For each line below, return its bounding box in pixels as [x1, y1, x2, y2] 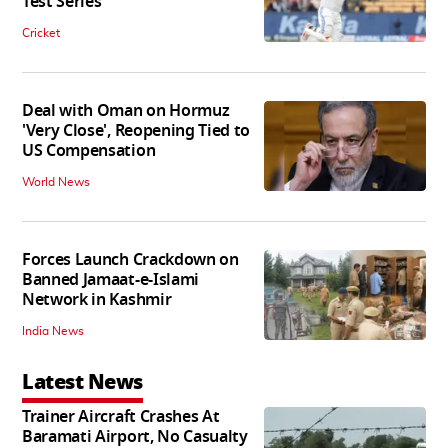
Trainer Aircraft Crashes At [22, 404, 220, 429]
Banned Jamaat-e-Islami [22, 267, 199, 292]
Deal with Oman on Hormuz [22, 98, 230, 123]
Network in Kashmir [22, 287, 172, 312]
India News [22, 324, 84, 337]
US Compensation [22, 138, 156, 163]
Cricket [22, 26, 60, 39]
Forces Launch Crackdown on [22, 247, 239, 272]
